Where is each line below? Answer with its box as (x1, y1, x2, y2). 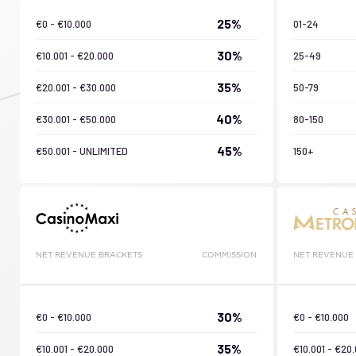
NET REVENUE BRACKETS (36, 250, 142, 259)
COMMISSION (202, 250, 257, 259)
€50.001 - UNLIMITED (36, 144, 128, 157)
